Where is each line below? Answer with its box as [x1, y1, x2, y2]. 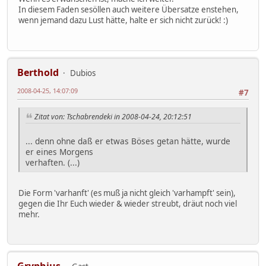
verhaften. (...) [26, 156, 80, 168]
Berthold [17, 65, 59, 79]
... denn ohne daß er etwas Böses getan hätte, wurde [26, 135, 230, 147]
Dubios [70, 67, 96, 78]
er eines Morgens [26, 145, 93, 157]
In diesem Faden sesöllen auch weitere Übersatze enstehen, [18, 4, 239, 15]
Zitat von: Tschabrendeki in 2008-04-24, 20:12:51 [34, 112, 192, 122]
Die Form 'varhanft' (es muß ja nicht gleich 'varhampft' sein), [18, 187, 236, 198]
